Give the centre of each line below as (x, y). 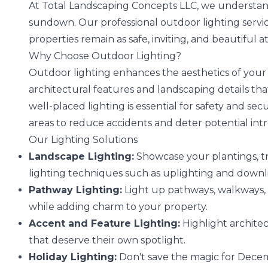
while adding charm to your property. (118, 206)
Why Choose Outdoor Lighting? (105, 56)
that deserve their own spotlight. (107, 240)
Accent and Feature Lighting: (104, 223)
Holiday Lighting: (73, 257)
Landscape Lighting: (81, 156)
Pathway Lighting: (75, 190)
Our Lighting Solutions (83, 139)
